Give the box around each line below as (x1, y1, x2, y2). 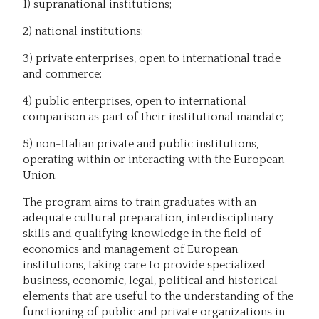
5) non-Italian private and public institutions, (23, 137, 258, 150)
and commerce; (23, 67, 102, 80)
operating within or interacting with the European (23, 152, 284, 166)
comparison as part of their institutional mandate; (23, 110, 283, 123)
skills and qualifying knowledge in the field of (23, 226, 261, 240)
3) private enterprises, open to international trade (23, 51, 281, 65)
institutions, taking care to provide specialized (23, 258, 266, 271)
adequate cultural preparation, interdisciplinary (23, 211, 273, 224)
